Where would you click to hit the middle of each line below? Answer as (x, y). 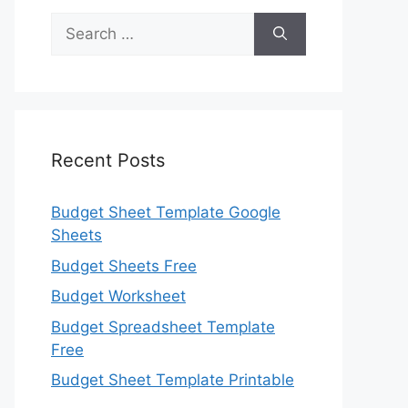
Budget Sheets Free (124, 265)
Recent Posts (108, 160)
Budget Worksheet (118, 296)
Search (76, 23)
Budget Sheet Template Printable (173, 380)
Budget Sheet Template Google (166, 212)
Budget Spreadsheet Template (163, 326)
